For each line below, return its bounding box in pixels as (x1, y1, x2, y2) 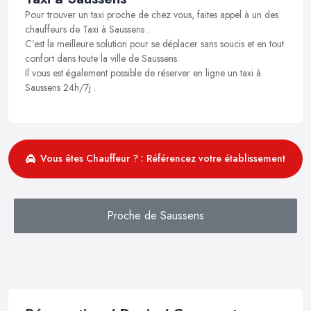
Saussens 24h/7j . (25, 80, 96, 94)
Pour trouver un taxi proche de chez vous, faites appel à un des (25, 7, 278, 22)
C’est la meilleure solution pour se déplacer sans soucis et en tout (25, 36, 284, 51)
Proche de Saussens (107, 207, 204, 224)
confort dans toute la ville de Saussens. (25, 51, 179, 65)
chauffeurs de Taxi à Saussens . (25, 22, 149, 36)
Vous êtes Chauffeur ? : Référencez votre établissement (40, 151, 285, 166)
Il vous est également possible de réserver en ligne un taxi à (25, 65, 261, 80)
